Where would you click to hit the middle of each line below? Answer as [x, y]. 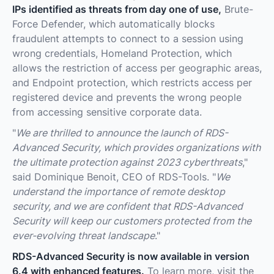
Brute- [237, 9]
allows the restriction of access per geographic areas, [137, 68]
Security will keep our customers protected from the [132, 220]
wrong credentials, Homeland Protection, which [122, 53]
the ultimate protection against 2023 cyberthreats [127, 162]
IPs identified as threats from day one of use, [117, 9]
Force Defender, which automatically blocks [113, 24]
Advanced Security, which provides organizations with [136, 147]
